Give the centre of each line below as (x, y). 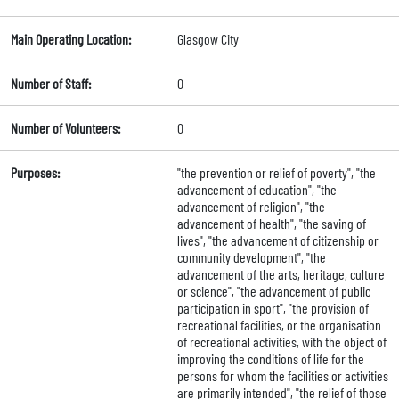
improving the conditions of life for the (270, 359)
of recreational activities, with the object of (281, 342)
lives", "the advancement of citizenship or (277, 240)
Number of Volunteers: (65, 128)
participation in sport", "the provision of (273, 308)
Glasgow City (208, 39)
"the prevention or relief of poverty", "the (276, 173)
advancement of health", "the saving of (271, 224)
